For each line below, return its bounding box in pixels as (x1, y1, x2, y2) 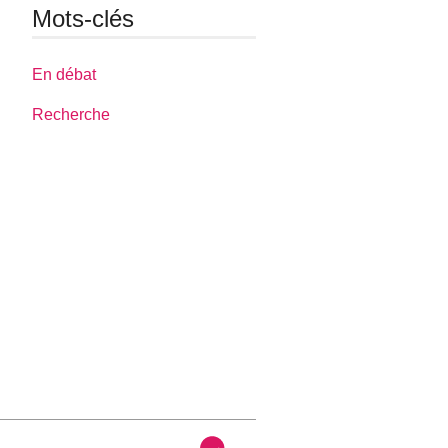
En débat (32, 65, 97, 83)
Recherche (32, 105, 111, 123)
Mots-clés (32, 5, 135, 33)
